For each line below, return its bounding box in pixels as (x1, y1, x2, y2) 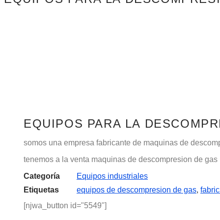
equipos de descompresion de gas (77, 186, 196, 194)
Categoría (24, 172, 60, 180)
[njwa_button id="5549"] (24, 201, 107, 210)
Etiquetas (24, 186, 59, 194)
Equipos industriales (77, 172, 148, 180)
